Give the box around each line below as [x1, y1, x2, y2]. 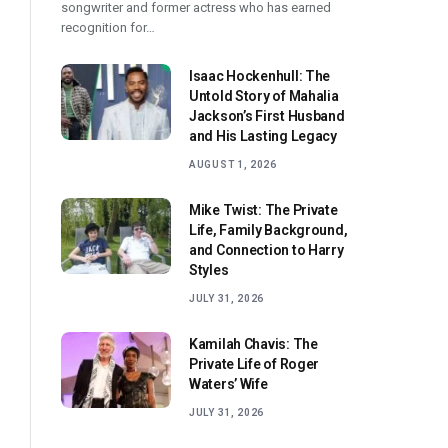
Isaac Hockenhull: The [189, 68, 331, 85]
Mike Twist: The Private [189, 202, 338, 219]
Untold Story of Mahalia [189, 88, 339, 105]
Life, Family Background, [189, 222, 348, 239]
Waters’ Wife [189, 376, 268, 393]
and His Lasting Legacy [189, 128, 337, 145]
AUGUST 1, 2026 [189, 159, 277, 171]
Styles [189, 262, 229, 279]
